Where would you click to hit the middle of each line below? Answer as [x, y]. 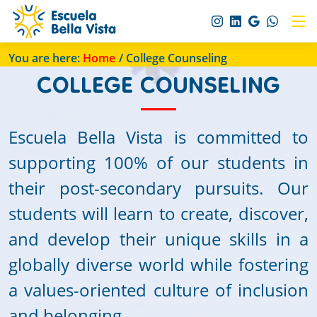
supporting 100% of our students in [158, 162]
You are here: [46, 58]
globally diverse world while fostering [158, 264]
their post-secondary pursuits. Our [158, 188]
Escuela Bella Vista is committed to [158, 137]
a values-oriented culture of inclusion [158, 290]
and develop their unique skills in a [158, 239]
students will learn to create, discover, [158, 213]
